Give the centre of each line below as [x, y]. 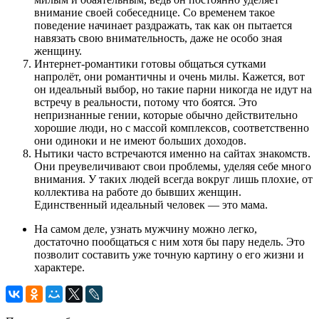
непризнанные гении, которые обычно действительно [166, 115]
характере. [59, 268]
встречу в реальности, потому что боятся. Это [146, 103]
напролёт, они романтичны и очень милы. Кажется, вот [169, 77]
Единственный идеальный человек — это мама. [151, 205]
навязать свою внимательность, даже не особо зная [158, 38]
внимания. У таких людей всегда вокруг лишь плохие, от [173, 179]
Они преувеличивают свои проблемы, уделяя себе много [173, 167]
